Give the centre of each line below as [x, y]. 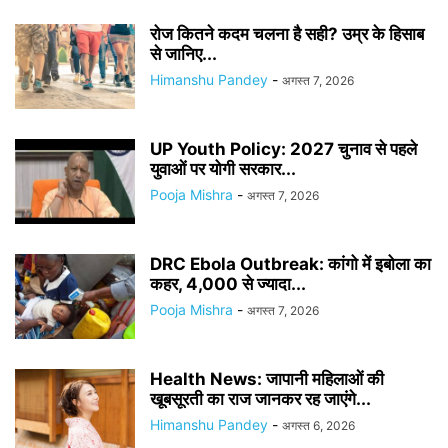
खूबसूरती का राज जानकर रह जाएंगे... [260, 399]
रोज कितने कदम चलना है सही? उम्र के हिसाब [287, 34]
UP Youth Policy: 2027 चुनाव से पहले [283, 149]
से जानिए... [183, 54]
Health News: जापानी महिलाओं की [267, 379]
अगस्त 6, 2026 [318, 425]
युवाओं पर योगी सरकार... [223, 169]
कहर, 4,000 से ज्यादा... [228, 284]
